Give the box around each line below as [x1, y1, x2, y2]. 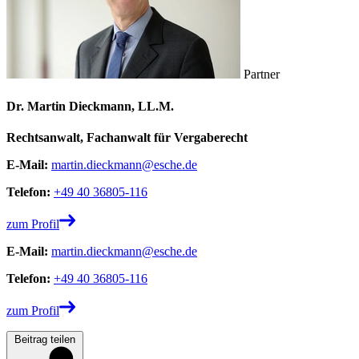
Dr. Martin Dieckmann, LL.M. [6, 99, 174, 113]
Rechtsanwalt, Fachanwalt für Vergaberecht [6, 130, 248, 144]
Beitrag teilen [14, 333, 75, 345]
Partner [240, 67, 280, 82]
